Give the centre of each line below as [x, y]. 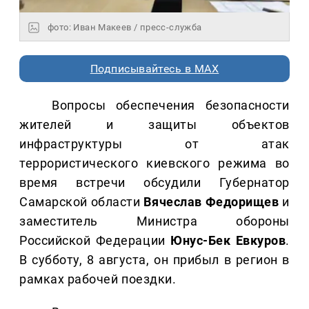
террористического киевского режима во [154, 163]
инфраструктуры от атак [154, 144]
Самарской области [82, 202]
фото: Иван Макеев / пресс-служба [125, 28]
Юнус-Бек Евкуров [228, 241]
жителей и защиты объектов [154, 125]
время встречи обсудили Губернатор [154, 183]
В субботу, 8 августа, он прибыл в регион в [154, 260]
